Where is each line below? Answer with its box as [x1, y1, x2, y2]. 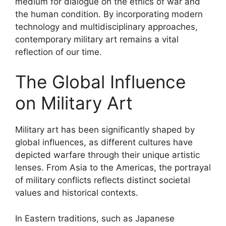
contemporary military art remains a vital [15, 34, 179, 44]
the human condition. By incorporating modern [15, 9, 203, 19]
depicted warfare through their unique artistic [15, 150, 200, 160]
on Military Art [15, 92, 133, 114]
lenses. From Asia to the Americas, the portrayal [15, 162, 211, 173]
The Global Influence [15, 71, 186, 92]
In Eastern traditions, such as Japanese [15, 213, 175, 223]
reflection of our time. [15, 46, 102, 57]
